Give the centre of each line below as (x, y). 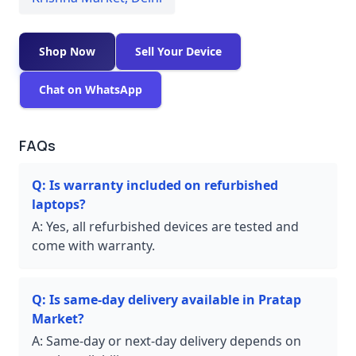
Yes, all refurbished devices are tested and (172, 226)
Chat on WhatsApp (91, 89)
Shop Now (67, 51)
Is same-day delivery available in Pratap (175, 299)
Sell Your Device (178, 51)
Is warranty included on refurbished (164, 185)
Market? (58, 318)
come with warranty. (93, 245)
